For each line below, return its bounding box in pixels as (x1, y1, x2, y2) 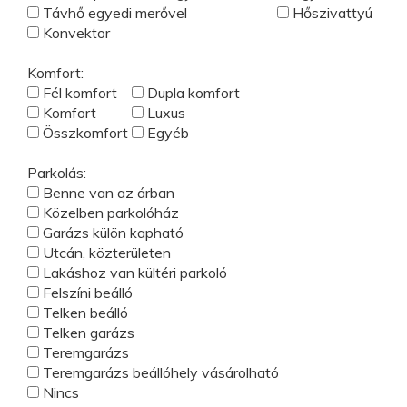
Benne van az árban (39, 184, 174, 202)
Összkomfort (39, 124, 128, 142)
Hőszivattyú (289, 4, 372, 22)
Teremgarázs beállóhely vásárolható (39, 363, 279, 382)
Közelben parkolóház (39, 203, 179, 222)
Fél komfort (39, 84, 117, 102)
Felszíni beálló (39, 283, 133, 302)
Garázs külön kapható (39, 223, 184, 242)
